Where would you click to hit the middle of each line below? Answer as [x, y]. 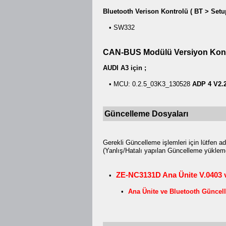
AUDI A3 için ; [125, 68]
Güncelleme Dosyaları [146, 113]
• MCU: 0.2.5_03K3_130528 [148, 84]
